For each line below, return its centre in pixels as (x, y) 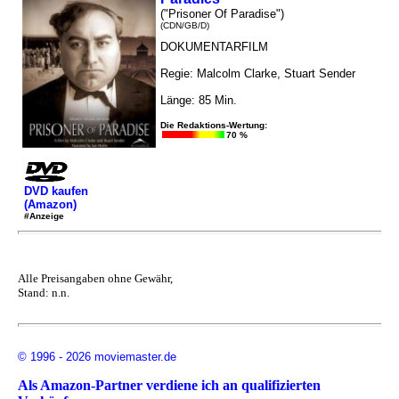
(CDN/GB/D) (185, 26)
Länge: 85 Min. (199, 101)
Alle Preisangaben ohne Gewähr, (95, 279)
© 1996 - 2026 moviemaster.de (97, 357)
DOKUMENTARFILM (214, 47)
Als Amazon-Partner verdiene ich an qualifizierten (169, 386)
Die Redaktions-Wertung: (214, 126)
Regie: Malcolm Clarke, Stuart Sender (258, 74)
